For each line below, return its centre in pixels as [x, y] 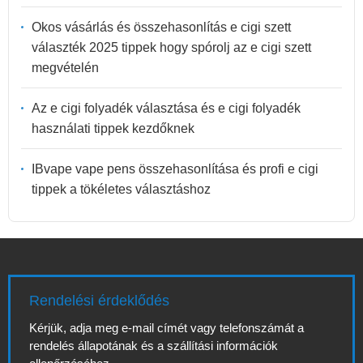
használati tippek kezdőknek [113, 128]
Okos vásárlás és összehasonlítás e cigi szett [161, 27]
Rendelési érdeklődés [99, 301]
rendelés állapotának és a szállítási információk [154, 346]
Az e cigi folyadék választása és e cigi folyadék [166, 108]
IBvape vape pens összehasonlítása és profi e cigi [175, 169]
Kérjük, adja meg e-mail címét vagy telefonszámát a [167, 328]
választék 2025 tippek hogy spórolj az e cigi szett [171, 47]
